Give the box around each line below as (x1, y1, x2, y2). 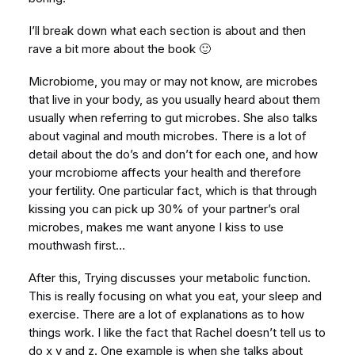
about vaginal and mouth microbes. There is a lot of (29, 128, 307, 143)
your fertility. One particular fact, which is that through (29, 183, 317, 198)
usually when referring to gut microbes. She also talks (29, 110, 318, 125)
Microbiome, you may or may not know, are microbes (29, 74, 318, 89)
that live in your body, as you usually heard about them (29, 92, 320, 107)
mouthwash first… (29, 238, 125, 253)
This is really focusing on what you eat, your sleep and (29, 288, 322, 303)
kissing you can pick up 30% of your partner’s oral (29, 201, 300, 216)
